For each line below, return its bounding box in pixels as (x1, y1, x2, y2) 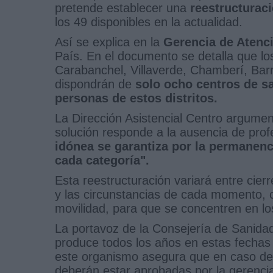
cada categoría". (55, 153, 149, 167)
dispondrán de (55, 77, 135, 91)
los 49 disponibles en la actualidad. (55, 15, 243, 29)
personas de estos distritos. (55, 91, 218, 105)
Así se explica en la (55, 35, 163, 49)
